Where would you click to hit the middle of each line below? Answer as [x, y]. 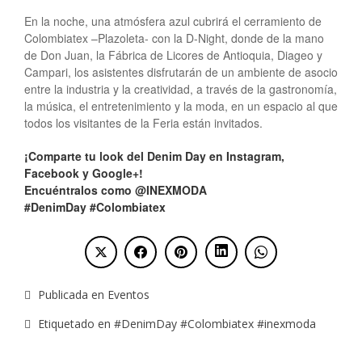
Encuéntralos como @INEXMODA [117, 189]
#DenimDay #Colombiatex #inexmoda [215, 324]
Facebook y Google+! [84, 173]
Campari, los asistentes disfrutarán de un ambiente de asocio [181, 72]
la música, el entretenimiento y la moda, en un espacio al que [181, 105]
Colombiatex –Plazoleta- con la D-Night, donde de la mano [174, 38]
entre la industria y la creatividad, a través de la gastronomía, [181, 88]
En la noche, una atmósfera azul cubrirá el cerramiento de [173, 21]
